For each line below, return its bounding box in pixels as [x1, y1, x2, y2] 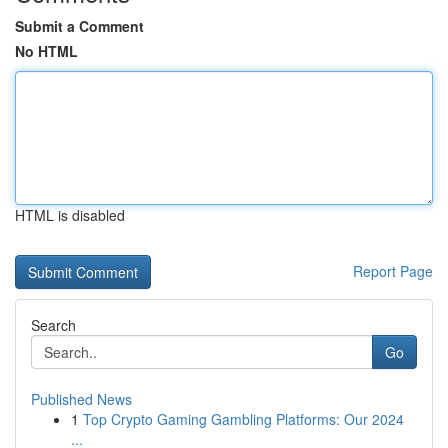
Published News [31, 389, 132, 409]
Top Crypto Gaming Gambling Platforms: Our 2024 [83, 409, 404, 429]
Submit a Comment [15, 16, 144, 36]
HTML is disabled [15, 205, 125, 225]
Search [31, 315, 76, 335]
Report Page [353, 261, 433, 281]
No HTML [15, 41, 78, 61]
